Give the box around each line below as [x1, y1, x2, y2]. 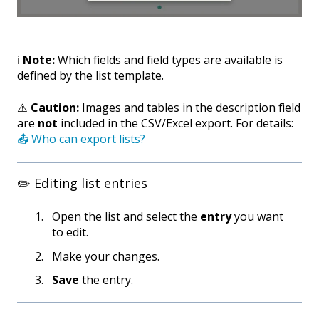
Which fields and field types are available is [55, 52, 283, 68]
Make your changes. [52, 248, 159, 264]
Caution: [31, 99, 79, 115]
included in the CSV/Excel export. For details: [58, 115, 293, 131]
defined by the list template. [17, 68, 164, 84]
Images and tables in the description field [79, 99, 300, 115]
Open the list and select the [52, 209, 200, 225]
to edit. [52, 224, 88, 241]
